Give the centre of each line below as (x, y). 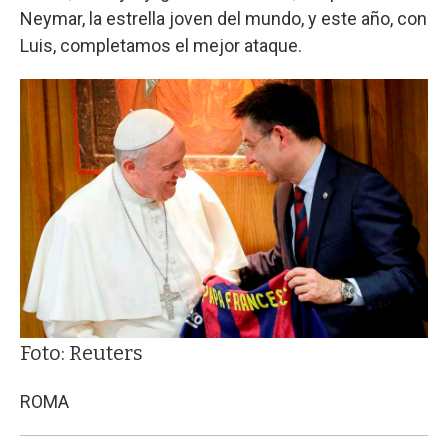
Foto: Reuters (81, 353)
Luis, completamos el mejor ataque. (161, 45)
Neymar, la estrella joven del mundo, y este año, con (223, 18)
